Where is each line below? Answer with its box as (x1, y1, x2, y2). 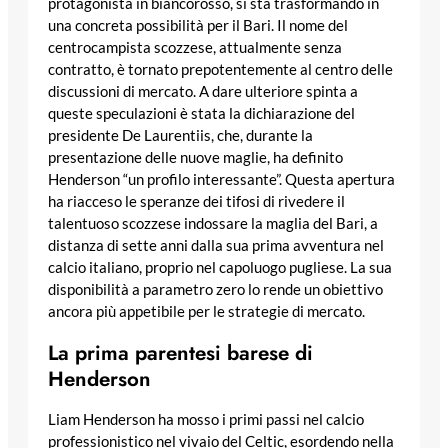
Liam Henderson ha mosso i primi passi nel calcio (48, 411, 364, 429)
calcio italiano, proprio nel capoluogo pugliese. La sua (48, 258, 392, 276)
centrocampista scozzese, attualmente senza (48, 38, 342, 56)
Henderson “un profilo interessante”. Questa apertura (48, 170, 395, 188)
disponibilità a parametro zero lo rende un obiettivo (48, 280, 383, 298)
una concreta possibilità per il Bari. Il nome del (48, 16, 348, 34)
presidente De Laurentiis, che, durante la (48, 126, 313, 144)
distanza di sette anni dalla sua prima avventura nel (48, 236, 384, 254)
